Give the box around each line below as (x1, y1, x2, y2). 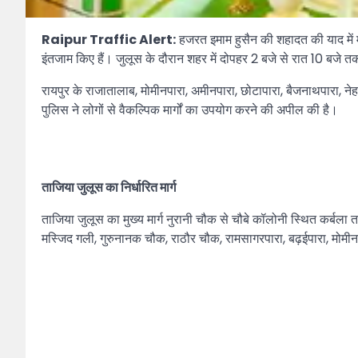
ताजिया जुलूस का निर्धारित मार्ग (42, 178, 176, 197)
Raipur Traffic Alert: (42, 30, 176, 49)
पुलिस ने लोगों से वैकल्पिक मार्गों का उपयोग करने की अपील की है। (42, 101, 338, 119)
